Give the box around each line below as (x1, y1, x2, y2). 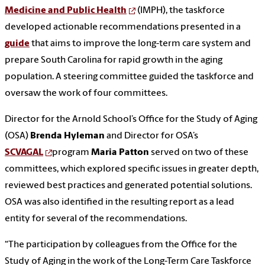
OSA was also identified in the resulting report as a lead (5, 198, 234, 208)
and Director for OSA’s (105, 131, 198, 141)
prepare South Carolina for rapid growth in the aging (5, 56, 222, 66)
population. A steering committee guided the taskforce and (5, 72, 254, 82)
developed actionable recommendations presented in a (5, 22, 241, 33)
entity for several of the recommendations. (5, 214, 187, 224)
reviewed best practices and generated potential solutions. (5, 181, 252, 191)
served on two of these (149, 148, 248, 158)
